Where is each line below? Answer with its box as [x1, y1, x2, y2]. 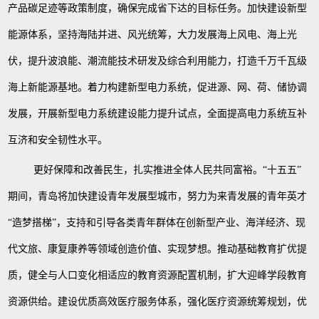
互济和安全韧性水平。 [8, 135, 108, 146]
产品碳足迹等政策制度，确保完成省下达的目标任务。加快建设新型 [8, 3, 308, 14]
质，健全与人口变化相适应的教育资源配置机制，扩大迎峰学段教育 [8, 270, 308, 281]
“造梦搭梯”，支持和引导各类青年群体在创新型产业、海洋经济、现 [8, 217, 306, 229]
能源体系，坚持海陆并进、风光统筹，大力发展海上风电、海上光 [8, 29, 298, 41]
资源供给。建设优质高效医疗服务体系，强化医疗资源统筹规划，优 [8, 296, 308, 308]
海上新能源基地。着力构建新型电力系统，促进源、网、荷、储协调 [8, 82, 308, 93]
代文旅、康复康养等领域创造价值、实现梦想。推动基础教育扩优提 [8, 244, 308, 255]
